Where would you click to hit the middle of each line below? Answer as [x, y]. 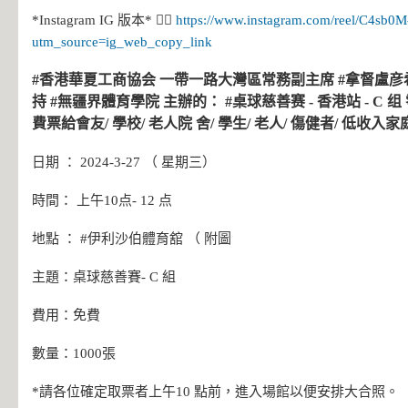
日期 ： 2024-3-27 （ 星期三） [124, 162]
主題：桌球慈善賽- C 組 [104, 277]
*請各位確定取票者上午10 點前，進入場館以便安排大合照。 [215, 392]
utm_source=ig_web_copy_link [122, 42]
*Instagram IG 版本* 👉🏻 [104, 20]
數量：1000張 [74, 353]
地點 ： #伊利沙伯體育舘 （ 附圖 [132, 239]
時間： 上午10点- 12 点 [102, 200]
